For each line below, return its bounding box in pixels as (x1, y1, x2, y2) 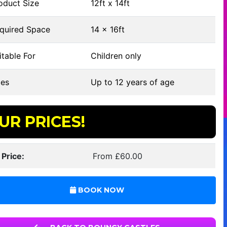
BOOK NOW (76, 185, 125, 195)
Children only (91, 50, 142, 61)
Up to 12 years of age (91, 77, 175, 87)
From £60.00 (93, 150, 143, 161)
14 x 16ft (91, 24, 125, 34)
